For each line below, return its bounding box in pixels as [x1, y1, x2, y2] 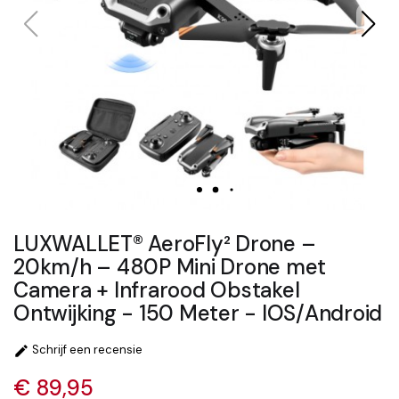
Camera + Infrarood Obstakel [13, 276, 300, 304]
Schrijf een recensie [29, 342, 142, 358]
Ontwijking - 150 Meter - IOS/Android [13, 299, 382, 327]
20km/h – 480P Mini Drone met [13, 253, 326, 281]
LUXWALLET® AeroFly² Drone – [13, 230, 316, 257]
